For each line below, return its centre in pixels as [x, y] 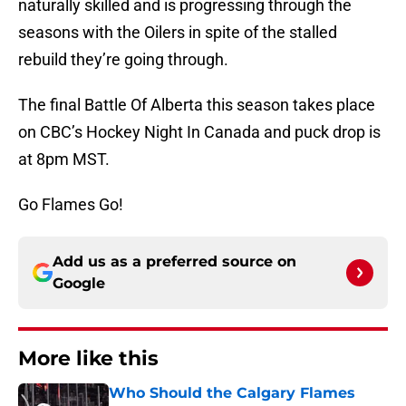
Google [79, 284]
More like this [88, 359]
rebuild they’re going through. [123, 60]
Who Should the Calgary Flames [232, 393]
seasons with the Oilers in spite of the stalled [178, 33]
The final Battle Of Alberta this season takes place [197, 105]
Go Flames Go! [71, 205]
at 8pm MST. [64, 159]
